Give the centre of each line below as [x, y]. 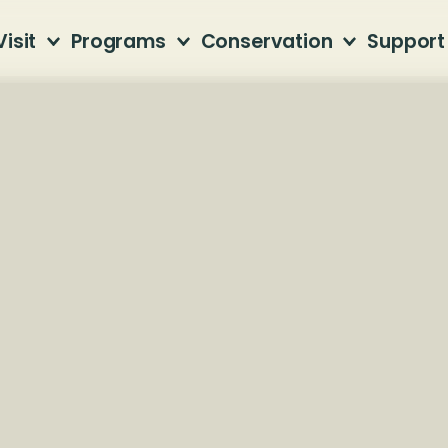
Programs [118, 41]
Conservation [266, 41]
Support [406, 41]
